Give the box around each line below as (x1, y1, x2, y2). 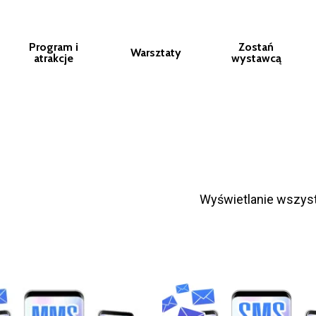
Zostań (238, 40, 274, 54)
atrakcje (33, 51, 73, 65)
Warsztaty (130, 46, 181, 59)
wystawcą (231, 51, 281, 65)
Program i (28, 40, 78, 54)
